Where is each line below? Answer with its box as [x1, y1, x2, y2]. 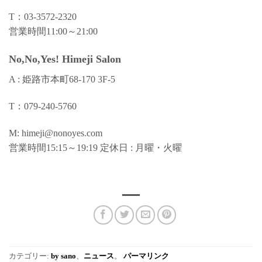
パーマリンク [123, 252, 169, 261]
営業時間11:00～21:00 [9, 26, 98, 36]
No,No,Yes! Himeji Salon [9, 53, 121, 65]
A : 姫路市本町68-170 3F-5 [9, 74, 120, 85]
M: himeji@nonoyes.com [9, 128, 102, 139]
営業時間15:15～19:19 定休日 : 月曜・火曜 [9, 143, 182, 153]
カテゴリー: [9, 252, 51, 261]
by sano [51, 252, 76, 261]
